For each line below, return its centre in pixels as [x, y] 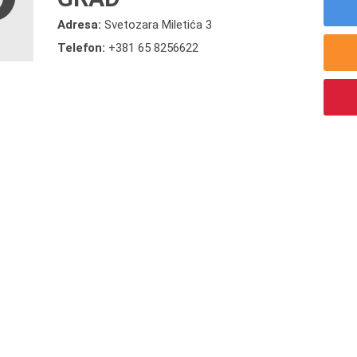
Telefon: [83, 48]
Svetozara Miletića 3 [159, 25]
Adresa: [81, 25]
